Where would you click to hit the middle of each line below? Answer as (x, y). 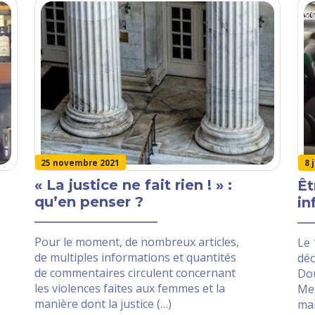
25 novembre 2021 (81, 162)
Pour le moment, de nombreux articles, (136, 242)
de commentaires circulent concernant (135, 273)
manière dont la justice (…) (103, 304)
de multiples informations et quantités (135, 258)
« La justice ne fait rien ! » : (133, 185)
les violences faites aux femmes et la (129, 289)
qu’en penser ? (89, 202)
